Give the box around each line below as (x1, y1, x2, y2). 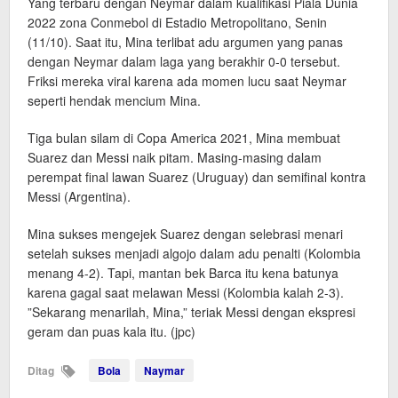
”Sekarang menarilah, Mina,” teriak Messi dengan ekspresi (28, 303, 355, 322)
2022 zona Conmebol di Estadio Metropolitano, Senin (28, 13, 327, 32)
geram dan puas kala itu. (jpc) (28, 322, 195, 341)
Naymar (144, 362, 185, 379)
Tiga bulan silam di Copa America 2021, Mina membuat (28, 129, 340, 147)
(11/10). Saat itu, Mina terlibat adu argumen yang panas (28, 33, 343, 52)
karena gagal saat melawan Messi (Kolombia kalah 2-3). (28, 283, 344, 302)
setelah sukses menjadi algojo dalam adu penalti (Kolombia (28, 244, 361, 263)
